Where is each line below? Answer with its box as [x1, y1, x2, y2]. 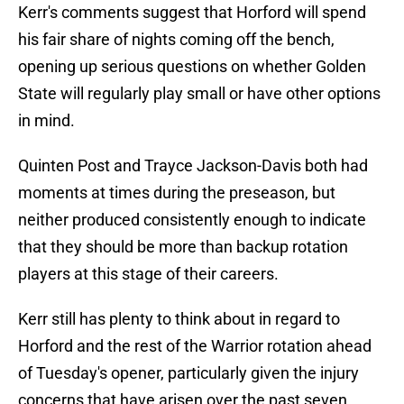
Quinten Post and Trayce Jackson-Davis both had [18, 156, 368, 176]
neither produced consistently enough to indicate [18, 210, 366, 230]
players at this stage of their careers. [18, 264, 279, 284]
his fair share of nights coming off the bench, [18, 30, 335, 50]
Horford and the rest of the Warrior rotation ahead [18, 336, 372, 356]
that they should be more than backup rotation [18, 237, 348, 257]
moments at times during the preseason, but [18, 183, 335, 203]
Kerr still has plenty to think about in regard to [18, 309, 340, 329]
